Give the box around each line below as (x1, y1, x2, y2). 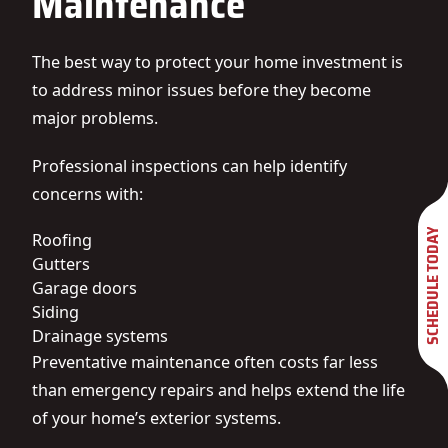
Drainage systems (32, 325, 168, 347)
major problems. (32, 107, 158, 129)
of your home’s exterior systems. (32, 407, 281, 429)
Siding (32, 301, 79, 323)
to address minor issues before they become (32, 79, 371, 101)
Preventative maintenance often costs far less (32, 351, 378, 373)
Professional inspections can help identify (32, 155, 347, 177)
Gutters (32, 253, 90, 275)
